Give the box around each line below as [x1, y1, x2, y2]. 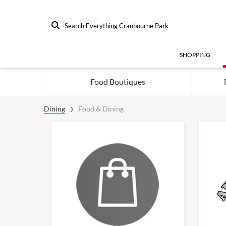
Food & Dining [78, 104, 124, 113]
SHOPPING [180, 51, 210, 59]
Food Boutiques [90, 77, 145, 86]
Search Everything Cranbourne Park [65, 22, 168, 30]
